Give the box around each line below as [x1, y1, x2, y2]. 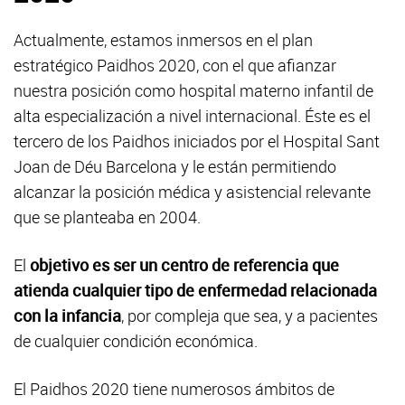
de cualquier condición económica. [14, 329, 258, 352]
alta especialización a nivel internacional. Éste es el [14, 104, 371, 127]
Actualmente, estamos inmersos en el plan [14, 28, 313, 51]
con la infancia [14, 304, 121, 326]
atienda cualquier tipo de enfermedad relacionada [14, 278, 377, 301]
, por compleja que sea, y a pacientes [121, 304, 378, 326]
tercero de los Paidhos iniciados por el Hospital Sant [14, 129, 380, 152]
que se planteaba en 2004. [14, 205, 201, 228]
